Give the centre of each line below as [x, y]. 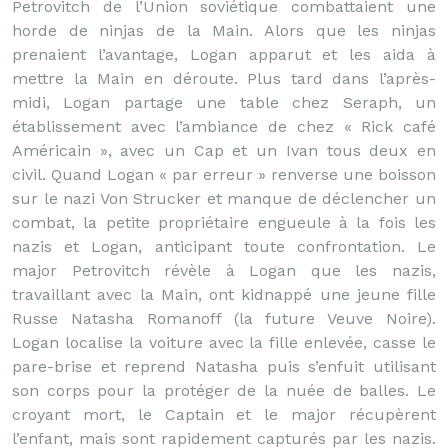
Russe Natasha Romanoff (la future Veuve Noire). [224, 318]
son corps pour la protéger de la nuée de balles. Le [224, 390]
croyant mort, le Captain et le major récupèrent [224, 414]
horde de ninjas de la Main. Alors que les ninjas [224, 30]
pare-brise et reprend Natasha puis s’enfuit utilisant [224, 366]
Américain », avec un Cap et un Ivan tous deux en [224, 150]
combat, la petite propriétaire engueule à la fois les [224, 222]
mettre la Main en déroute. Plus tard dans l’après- [224, 78]
